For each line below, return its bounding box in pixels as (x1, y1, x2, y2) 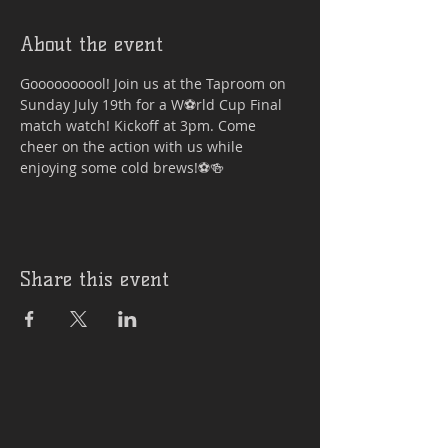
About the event (20, 32, 163, 56)
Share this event (20, 267, 169, 291)
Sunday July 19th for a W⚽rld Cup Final (20, 95, 286, 114)
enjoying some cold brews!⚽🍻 (20, 158, 224, 177)
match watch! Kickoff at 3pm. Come (20, 116, 260, 135)
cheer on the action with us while (20, 137, 247, 156)
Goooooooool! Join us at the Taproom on (20, 74, 290, 93)
